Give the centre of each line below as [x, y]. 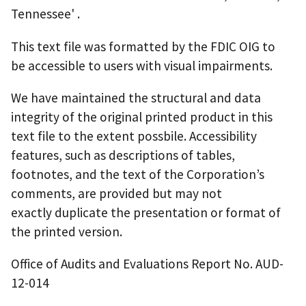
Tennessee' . [45, 14]
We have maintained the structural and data [136, 97]
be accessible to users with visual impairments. [142, 65]
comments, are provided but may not [116, 193]
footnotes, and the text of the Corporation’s [138, 174]
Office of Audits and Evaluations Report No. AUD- [147, 264]
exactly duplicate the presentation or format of [146, 212]
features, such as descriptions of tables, [123, 155]
